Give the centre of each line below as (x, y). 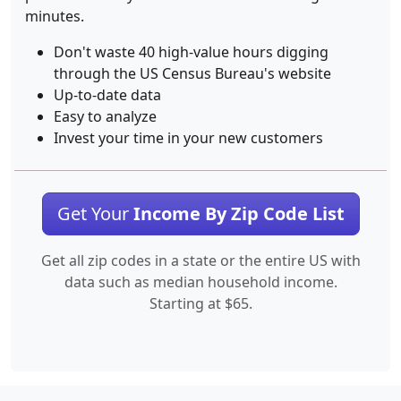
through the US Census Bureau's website (192, 73)
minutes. (55, 16)
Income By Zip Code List (239, 213)
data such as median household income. (200, 282)
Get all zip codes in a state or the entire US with (200, 260)
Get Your (95, 213)
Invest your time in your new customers (188, 138)
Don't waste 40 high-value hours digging (191, 52)
